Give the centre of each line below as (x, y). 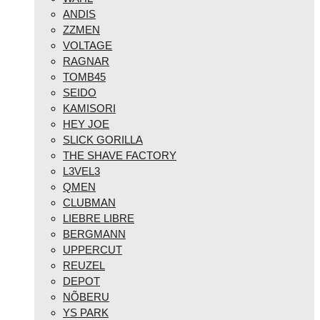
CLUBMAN (89, 203)
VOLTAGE (87, 46)
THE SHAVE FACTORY (120, 156)
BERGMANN (94, 234)
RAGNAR (86, 61)
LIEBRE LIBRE (99, 219)
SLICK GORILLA (103, 140)
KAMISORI (89, 109)
